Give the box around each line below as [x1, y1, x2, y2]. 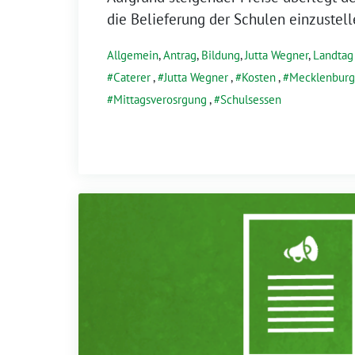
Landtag [313, 47, 353, 63]
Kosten [242, 69, 276, 85]
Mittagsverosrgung [113, 91, 207, 107]
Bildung [201, 47, 240, 63]
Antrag [163, 47, 197, 63]
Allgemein [107, 47, 158, 63]
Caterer [113, 69, 151, 85]
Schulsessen [220, 91, 281, 107]
